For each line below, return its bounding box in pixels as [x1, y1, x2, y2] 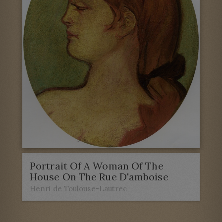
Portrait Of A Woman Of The [30, 159, 164, 172]
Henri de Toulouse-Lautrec [30, 183, 127, 193]
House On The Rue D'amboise [30, 170, 168, 183]
